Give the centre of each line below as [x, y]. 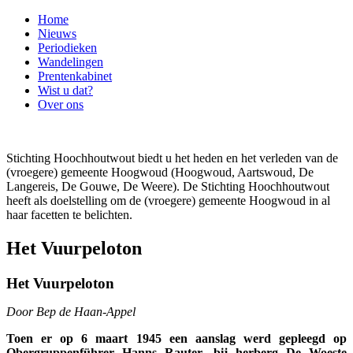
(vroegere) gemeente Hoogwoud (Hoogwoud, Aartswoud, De [160, 172]
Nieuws [57, 33]
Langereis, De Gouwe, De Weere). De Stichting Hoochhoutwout [168, 186]
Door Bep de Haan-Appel [71, 311]
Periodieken [67, 48]
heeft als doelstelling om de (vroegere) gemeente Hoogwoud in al [168, 201]
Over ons [61, 104]
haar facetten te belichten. [69, 215]
